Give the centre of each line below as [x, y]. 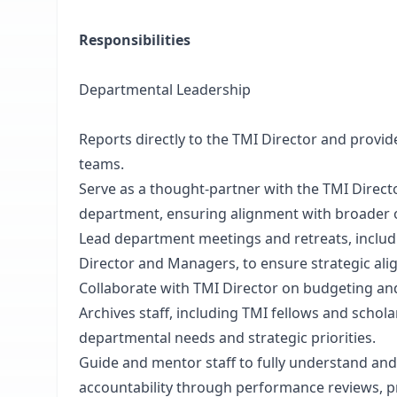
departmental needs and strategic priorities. [227, 338]
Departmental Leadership [165, 90]
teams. [101, 164]
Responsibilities [135, 40]
